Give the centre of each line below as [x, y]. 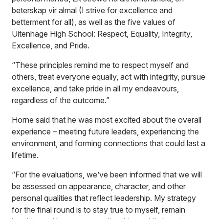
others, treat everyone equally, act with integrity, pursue [109, 77]
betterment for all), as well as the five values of [94, 22]
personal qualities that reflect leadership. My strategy [104, 198]
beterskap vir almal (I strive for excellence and [92, 10]
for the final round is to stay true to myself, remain [99, 210]
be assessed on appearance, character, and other [99, 186]
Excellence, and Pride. [51, 45]
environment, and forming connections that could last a [109, 143]
